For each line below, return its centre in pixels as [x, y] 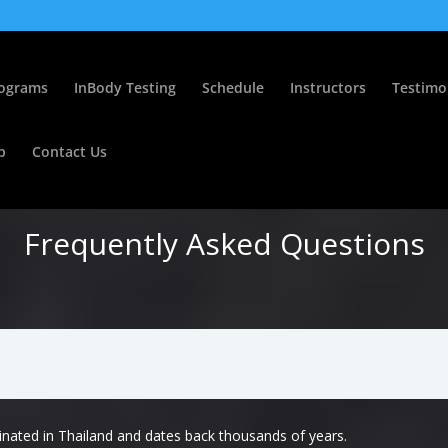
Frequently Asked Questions [224, 243]
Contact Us [69, 151]
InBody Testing [125, 87]
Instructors [328, 87]
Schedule [233, 87]
